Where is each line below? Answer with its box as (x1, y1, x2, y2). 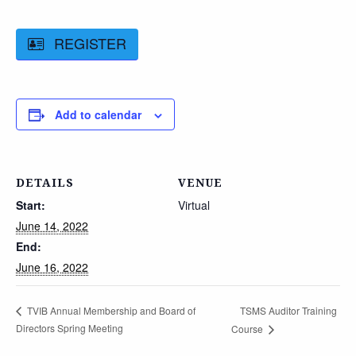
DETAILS (16, 175, 74, 190)
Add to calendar (55, 106, 141, 122)
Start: (16, 197, 45, 213)
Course (230, 322, 265, 336)
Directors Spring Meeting (16, 321, 123, 335)
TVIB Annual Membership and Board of (25, 304, 195, 318)
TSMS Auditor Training (239, 303, 337, 317)
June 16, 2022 (16, 259, 88, 275)
